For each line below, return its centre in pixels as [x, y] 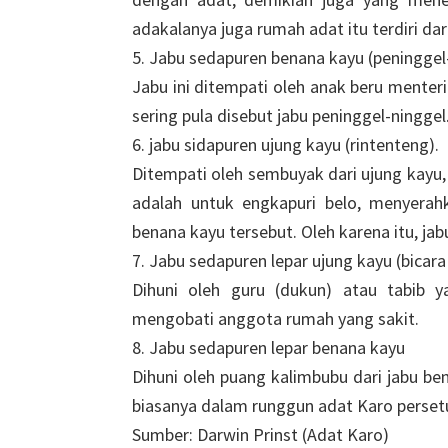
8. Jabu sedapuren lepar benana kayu [268, 347]
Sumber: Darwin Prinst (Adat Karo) [260, 434]
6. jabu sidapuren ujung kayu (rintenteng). [285, 144]
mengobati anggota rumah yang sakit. [275, 318]
